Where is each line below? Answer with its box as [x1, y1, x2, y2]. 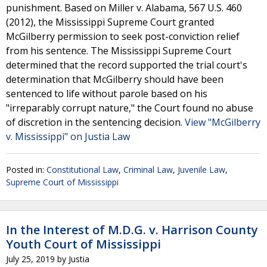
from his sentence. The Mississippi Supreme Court [6, 44, 231, 57]
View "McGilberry [185, 116, 260, 129]
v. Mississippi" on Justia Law [6, 130, 130, 143]
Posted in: [6, 164, 46, 175]
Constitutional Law [46, 164, 119, 175]
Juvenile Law [178, 164, 225, 175]
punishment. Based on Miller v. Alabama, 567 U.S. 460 [6, 1, 242, 14]
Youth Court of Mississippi [6, 236, 161, 252]
